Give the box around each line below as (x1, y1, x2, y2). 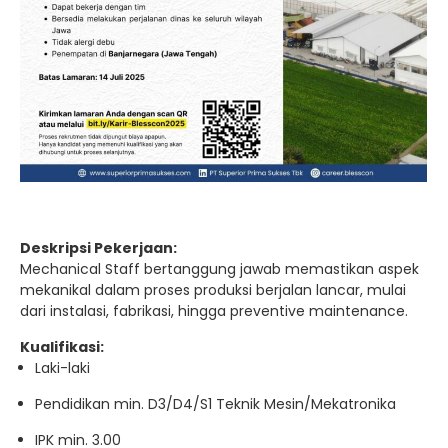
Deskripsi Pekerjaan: (20, 237, 177, 258)
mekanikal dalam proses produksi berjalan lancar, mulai (20, 279, 406, 300)
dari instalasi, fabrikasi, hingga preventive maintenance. (20, 300, 408, 321)
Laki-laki (35, 357, 90, 378)
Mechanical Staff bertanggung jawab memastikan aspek (20, 258, 419, 279)
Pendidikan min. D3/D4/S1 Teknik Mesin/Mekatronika (35, 393, 396, 414)
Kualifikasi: (20, 336, 104, 357)
